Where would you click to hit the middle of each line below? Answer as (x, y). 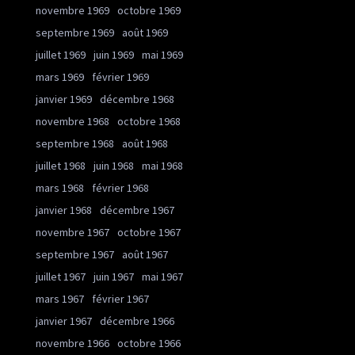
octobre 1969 (149, 10)
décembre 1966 (137, 321)
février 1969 (120, 77)
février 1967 (120, 299)
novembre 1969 (73, 10)
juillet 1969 (61, 55)
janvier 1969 (64, 99)
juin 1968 (114, 166)
